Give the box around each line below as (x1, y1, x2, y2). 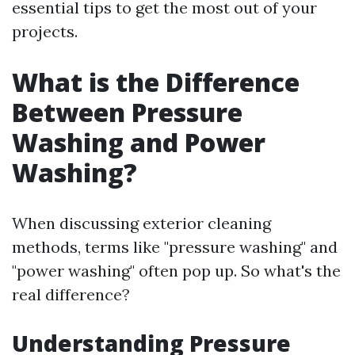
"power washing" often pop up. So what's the (12, 261, 341, 281)
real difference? (12, 284, 130, 304)
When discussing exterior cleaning (12, 213, 271, 233)
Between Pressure (12, 95, 242, 129)
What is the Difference (12, 65, 300, 99)
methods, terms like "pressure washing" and (12, 237, 338, 257)
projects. (12, 21, 78, 41)
